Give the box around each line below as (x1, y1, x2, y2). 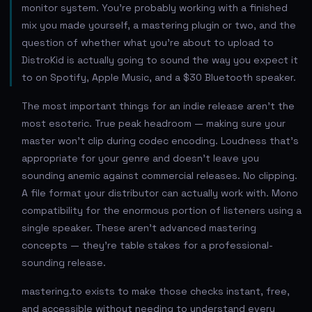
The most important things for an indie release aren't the (22, 99, 295, 112)
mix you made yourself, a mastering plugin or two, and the (22, 18, 296, 31)
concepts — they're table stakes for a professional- (22, 238, 273, 251)
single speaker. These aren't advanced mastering (22, 221, 256, 234)
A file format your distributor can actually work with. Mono (22, 186, 298, 199)
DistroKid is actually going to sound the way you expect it (22, 53, 298, 66)
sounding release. (22, 256, 106, 269)
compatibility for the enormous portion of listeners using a (22, 203, 302, 217)
